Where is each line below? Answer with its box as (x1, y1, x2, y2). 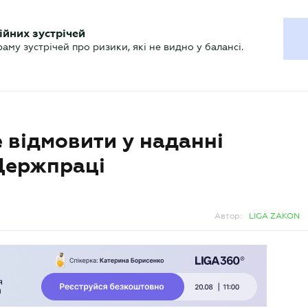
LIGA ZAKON (249, 211, 300, 221)
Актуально (27, 39, 80, 50)
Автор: (214, 211, 242, 221)
